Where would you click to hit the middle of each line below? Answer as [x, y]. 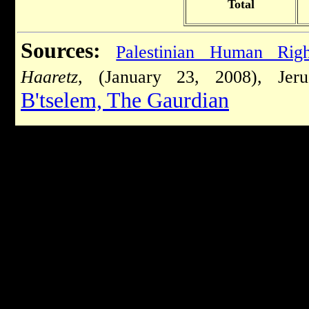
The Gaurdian [168, 100]
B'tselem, [64, 100]
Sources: [61, 50]
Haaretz [49, 77]
